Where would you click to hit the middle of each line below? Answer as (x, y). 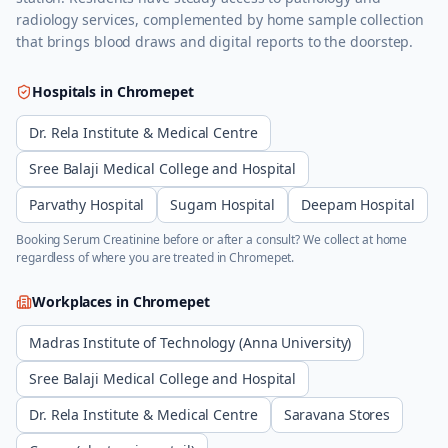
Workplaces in (82, 301)
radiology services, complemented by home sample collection (220, 19)
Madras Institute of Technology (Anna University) (190, 342)
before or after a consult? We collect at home (283, 239)
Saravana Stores (337, 414)
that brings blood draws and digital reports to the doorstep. (215, 41)
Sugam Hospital (223, 204)
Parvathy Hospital (87, 204)
